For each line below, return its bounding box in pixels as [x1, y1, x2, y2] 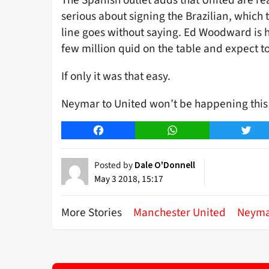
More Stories [61, 204, 124, 221]
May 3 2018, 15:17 [94, 172, 163, 186]
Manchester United [133, 204, 226, 221]
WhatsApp [172, 123, 214, 137]
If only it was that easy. [61, 67, 171, 85]
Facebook [98, 123, 138, 137]
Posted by [94, 158, 134, 172]
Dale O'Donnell [134, 159, 195, 171]
